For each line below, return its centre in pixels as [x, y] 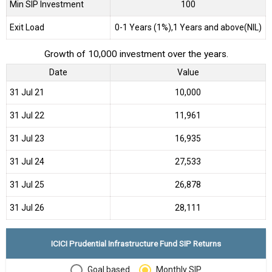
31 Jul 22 [27, 116]
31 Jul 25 [27, 185]
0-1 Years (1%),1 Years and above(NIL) [188, 27]
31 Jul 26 [27, 208]
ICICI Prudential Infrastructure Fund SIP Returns [136, 244]
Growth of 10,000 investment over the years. [136, 54]
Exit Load [27, 27]
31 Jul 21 [27, 93]
